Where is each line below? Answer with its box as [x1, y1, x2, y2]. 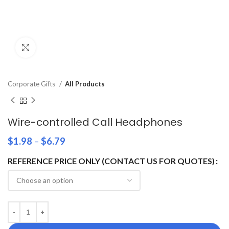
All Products [65, 80, 105, 88]
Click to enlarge [36, 43, 87, 52]
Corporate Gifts [8, 80, 57, 88]
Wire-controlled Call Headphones [8, 114, 182, 129]
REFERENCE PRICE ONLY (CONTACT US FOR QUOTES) [8, 155, 215, 166]
